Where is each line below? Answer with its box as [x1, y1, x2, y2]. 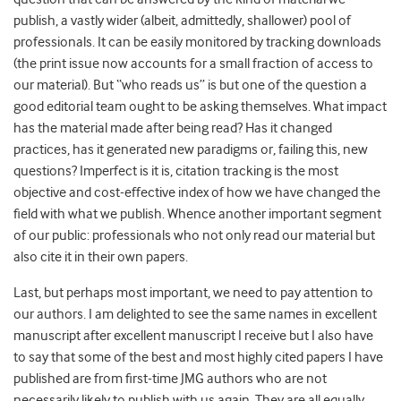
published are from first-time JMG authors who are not [13, 371, 327, 388]
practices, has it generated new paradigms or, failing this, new [13, 141, 368, 158]
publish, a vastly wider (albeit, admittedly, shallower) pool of [13, 13, 351, 30]
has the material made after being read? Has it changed [13, 120, 332, 137]
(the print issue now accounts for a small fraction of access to [13, 55, 373, 73]
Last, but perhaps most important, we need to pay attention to [13, 285, 373, 302]
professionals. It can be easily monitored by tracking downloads [13, 34, 381, 51]
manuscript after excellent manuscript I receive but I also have [13, 328, 373, 345]
